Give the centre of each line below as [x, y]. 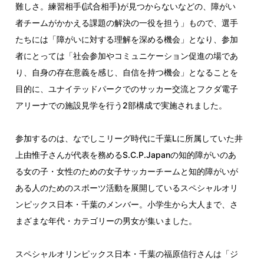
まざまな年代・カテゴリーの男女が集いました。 [106, 220]
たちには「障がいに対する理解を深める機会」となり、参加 [126, 39]
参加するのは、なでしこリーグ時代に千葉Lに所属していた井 [129, 138]
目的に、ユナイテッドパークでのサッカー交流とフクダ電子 [126, 88]
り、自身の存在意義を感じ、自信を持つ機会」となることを [126, 72]
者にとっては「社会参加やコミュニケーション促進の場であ [126, 55]
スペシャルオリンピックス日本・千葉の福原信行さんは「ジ [126, 253]
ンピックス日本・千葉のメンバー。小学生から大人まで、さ [126, 204]
